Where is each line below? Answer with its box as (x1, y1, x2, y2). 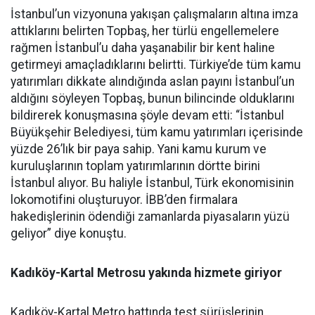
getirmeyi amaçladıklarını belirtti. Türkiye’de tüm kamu (11, 58, 301, 72)
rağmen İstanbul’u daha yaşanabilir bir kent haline (11, 41, 275, 56)
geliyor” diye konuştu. (11, 226, 127, 241)
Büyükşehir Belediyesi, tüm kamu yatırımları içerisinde (11, 125, 303, 140)
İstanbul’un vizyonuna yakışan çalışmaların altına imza (11, 7, 298, 22)
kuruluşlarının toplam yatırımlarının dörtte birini (11, 159, 260, 174)
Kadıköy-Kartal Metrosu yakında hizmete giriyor (11, 266, 282, 281)
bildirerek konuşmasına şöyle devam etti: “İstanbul (11, 108, 284, 123)
